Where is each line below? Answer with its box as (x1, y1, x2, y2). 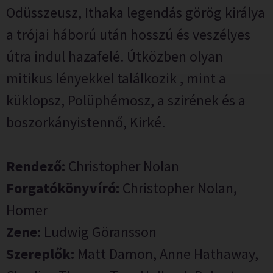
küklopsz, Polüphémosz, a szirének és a (6, 91, 246, 110)
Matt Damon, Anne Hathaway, (74, 244, 258, 263)
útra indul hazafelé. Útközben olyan (6, 47, 223, 66)
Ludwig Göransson (41, 222, 157, 241)
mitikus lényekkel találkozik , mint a (6, 69, 226, 88)
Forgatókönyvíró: (6, 179, 119, 197)
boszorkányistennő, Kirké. (6, 113, 165, 132)
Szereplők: (6, 244, 74, 263)
